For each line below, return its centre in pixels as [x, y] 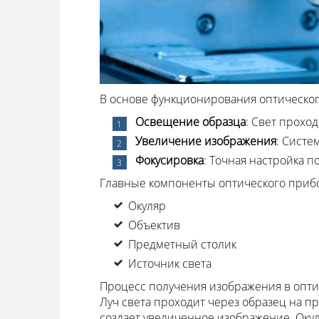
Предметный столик [182, 245]
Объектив [154, 225]
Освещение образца [190, 122]
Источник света [169, 264]
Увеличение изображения [205, 141]
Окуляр [147, 206]
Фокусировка [169, 161]
